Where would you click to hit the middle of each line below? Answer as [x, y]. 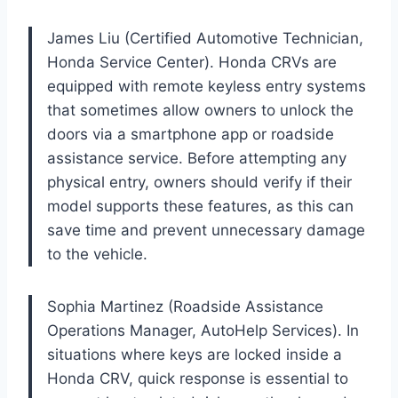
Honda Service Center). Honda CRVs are [192, 62]
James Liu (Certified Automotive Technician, [205, 38]
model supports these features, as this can [200, 206]
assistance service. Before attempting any [197, 158]
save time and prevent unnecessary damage [206, 230]
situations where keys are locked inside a [195, 354]
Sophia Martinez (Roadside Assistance [185, 306]
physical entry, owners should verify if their [199, 182]
